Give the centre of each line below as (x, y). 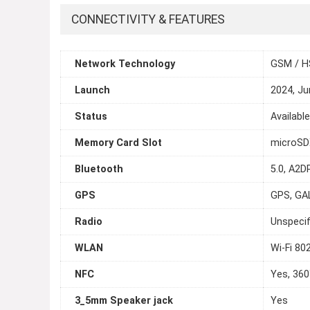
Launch (92, 91)
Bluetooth (99, 170)
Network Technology (125, 64)
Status (91, 117)
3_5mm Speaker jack (124, 301)
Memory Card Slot (118, 143)
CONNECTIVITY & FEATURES (148, 20)
